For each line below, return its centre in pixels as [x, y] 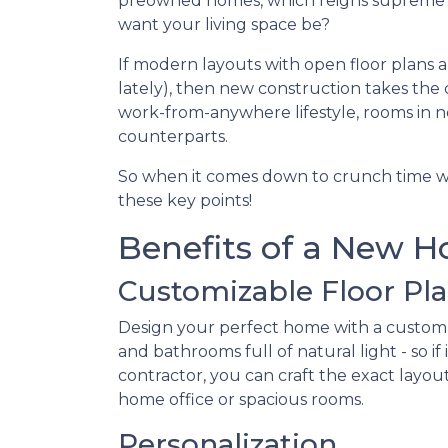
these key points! [185, 200]
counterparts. [173, 136]
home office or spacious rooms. [241, 399]
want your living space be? [224, 24]
